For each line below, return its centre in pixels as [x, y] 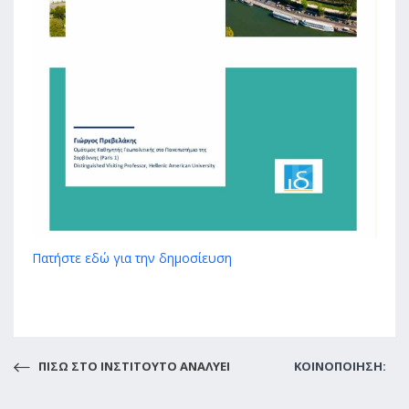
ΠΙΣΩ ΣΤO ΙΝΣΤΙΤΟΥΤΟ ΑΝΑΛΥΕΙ [133, 367]
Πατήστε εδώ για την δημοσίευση [132, 258]
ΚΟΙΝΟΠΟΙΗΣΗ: [340, 367]
